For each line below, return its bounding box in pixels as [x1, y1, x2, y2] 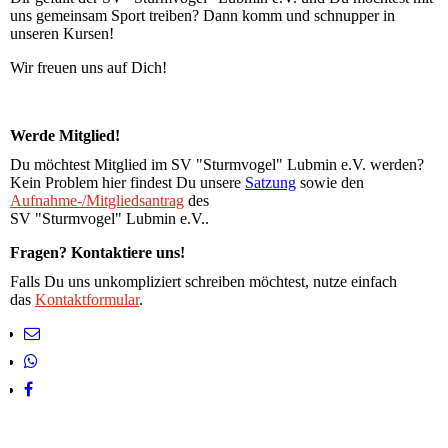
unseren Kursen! [10, 24, 114, 42]
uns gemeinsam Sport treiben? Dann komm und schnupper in [10, 6, 395, 24]
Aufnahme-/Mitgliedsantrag [10, 191, 184, 209]
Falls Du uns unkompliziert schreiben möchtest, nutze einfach [10, 273, 397, 290]
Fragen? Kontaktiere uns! [10, 243, 185, 261]
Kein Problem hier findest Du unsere [10, 173, 245, 191]
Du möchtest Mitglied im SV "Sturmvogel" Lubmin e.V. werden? [10, 155, 424, 173]
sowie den [296, 173, 364, 191]
